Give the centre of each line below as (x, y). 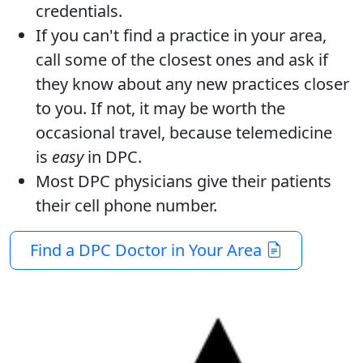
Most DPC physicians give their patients (184, 181)
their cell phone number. (128, 205)
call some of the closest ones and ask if (182, 59)
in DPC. (113, 156)
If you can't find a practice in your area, (181, 35)
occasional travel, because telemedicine (184, 132)
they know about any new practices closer (192, 83)
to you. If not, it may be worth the (160, 108)
